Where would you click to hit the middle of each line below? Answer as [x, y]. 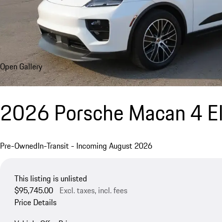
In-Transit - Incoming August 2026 [95, 146]
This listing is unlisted [51, 178]
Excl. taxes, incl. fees [93, 190]
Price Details [35, 202]
